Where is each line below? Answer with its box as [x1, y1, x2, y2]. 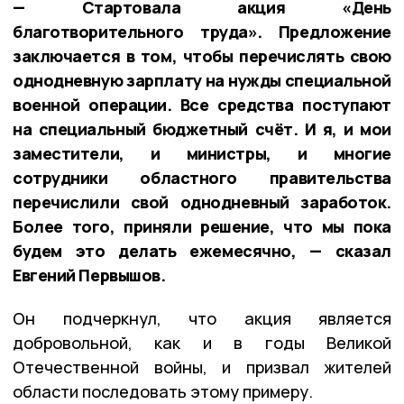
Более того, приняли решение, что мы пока [13, 216, 391, 238]
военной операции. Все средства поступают [13, 94, 391, 116]
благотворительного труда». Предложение [13, 21, 391, 43]
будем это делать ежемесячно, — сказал [13, 240, 391, 262]
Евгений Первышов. [13, 264, 166, 287]
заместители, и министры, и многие [13, 142, 391, 165]
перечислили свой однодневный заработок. [13, 191, 391, 214]
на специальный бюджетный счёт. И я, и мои [13, 118, 391, 141]
